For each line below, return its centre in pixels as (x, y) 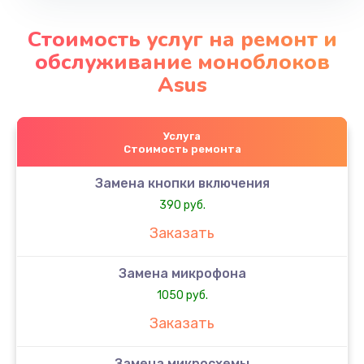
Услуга (182, 136)
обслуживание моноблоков (182, 62)
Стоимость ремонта (182, 149)
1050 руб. (182, 295)
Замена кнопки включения (182, 183)
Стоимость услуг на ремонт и (182, 39)
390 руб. (182, 205)
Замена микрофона (182, 273)
